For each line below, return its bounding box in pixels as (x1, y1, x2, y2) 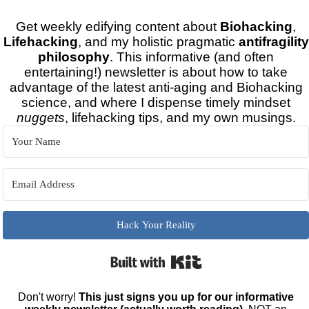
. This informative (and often (110, 50, 275, 64)
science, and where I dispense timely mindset (21, 95, 291, 110)
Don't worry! (18, 291, 79, 303)
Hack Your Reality (116, 219, 196, 230)
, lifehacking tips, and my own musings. (64, 110, 296, 125)
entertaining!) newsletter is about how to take (24, 65, 288, 79)
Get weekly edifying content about (16, 19, 221, 34)
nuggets (16, 110, 65, 125)
